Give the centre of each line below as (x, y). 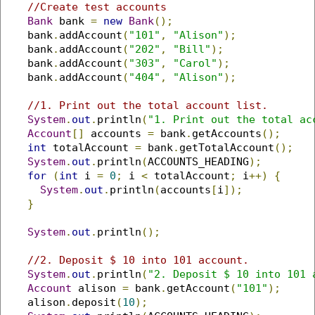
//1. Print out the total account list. (148, 105)
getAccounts (227, 134)
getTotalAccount (227, 148)
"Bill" (192, 49)
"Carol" (195, 63)
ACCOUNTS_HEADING (198, 162)
